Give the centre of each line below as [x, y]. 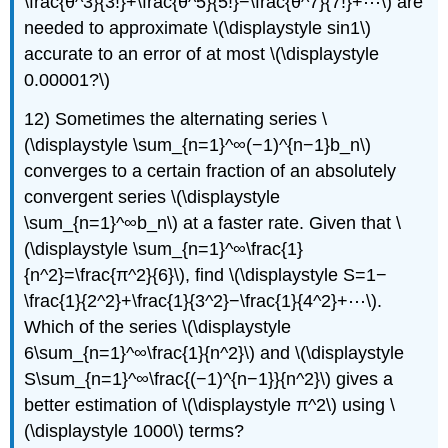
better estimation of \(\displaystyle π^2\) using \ [210, 404]
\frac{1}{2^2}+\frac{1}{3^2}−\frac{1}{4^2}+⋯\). [203, 300]
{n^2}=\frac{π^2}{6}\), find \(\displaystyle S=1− [206, 274]
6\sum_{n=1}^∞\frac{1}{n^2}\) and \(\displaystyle [214, 352]
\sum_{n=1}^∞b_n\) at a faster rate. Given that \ [213, 222]
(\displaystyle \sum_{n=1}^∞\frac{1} [164, 248]
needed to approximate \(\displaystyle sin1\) [198, 27]
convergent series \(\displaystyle [152, 196]
